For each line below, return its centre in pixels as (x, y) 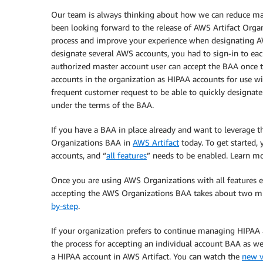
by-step (65, 206)
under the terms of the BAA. (102, 105)
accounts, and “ (79, 155)
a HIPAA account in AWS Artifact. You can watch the (146, 256)
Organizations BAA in (92, 142)
